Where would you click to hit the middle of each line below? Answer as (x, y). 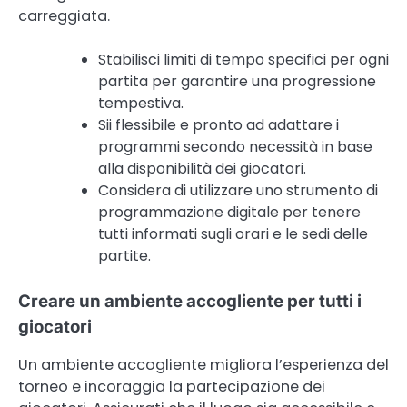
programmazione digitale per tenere (229, 212)
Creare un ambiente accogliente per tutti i (190, 301)
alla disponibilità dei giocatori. (202, 168)
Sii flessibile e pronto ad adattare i (218, 124)
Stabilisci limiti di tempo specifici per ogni (243, 59)
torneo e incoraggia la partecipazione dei (172, 387)
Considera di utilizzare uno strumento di (238, 190)
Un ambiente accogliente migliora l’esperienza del (203, 365)
